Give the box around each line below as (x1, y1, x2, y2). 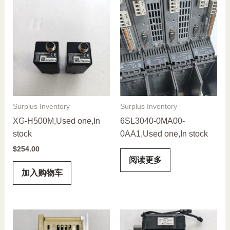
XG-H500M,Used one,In (12, 117, 100, 126)
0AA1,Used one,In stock (120, 129, 208, 139)
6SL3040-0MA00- (120, 117, 185, 126)
